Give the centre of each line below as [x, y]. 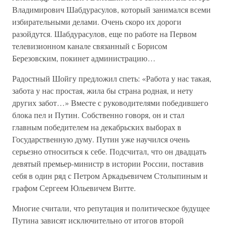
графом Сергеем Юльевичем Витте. [74, 188]
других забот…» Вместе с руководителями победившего [110, 103]
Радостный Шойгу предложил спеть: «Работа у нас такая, [112, 78]
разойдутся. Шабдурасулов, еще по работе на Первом [104, 34]
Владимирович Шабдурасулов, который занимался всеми [111, 9]
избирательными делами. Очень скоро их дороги [97, 22]
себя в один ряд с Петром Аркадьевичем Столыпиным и [110, 176]
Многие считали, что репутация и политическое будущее [111, 208]
